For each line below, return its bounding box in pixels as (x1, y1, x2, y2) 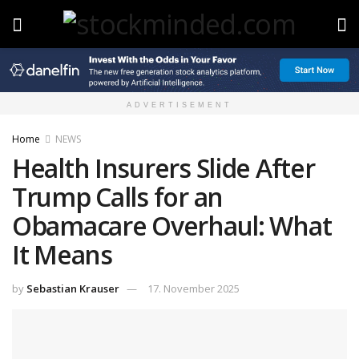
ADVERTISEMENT (127, 101, 232, 110)
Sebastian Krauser (26, 281, 119, 296)
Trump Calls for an (12, 179, 223, 215)
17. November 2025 (147, 281, 240, 296)
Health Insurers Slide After (12, 151, 315, 186)
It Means (12, 237, 112, 272)
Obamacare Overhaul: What (12, 208, 332, 244)
